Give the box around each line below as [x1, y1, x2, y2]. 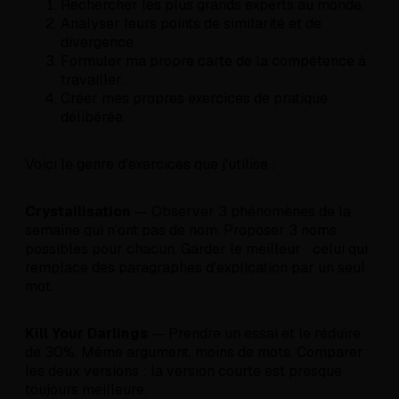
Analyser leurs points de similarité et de [61, 14, 322, 34]
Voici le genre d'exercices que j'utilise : [25, 155, 276, 175]
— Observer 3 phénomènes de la [131, 202, 351, 222]
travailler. [61, 70, 124, 90]
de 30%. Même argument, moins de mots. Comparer [25, 343, 363, 362]
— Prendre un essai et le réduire [148, 324, 361, 344]
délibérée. [61, 108, 126, 127]
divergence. [61, 33, 136, 53]
